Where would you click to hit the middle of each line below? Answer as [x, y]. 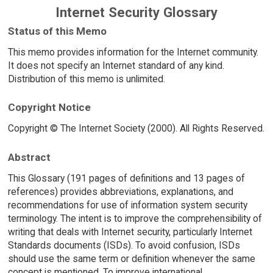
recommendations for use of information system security [127, 205]
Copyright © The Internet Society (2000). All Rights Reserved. [136, 129]
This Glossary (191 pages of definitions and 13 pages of [126, 178]
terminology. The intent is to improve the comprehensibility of [135, 218]
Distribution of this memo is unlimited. [86, 79]
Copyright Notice [49, 108]
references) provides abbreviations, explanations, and [120, 191]
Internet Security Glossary [136, 12]
